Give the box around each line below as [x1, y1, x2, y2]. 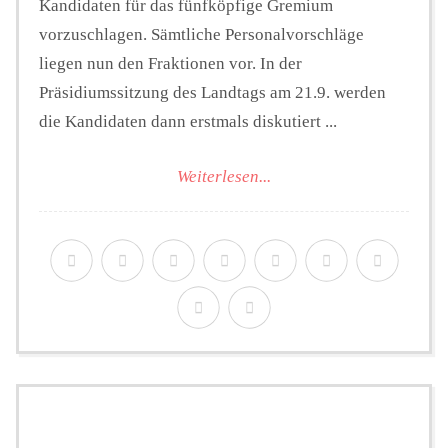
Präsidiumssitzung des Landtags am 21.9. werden [39, 83, 386, 103]
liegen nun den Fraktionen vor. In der [39, 54, 302, 74]
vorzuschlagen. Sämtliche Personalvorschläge [39, 25, 364, 45]
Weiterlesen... [177, 166, 271, 186]
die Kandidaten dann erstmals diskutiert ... [39, 112, 337, 132]
